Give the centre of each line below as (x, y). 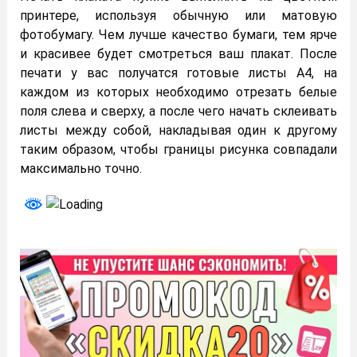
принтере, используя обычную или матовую (178, 15)
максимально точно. (81, 168)
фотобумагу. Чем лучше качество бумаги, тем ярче (178, 34)
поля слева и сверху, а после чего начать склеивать (178, 111)
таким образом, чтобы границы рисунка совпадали (178, 149)
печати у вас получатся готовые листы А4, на (178, 73)
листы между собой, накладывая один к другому (178, 130)
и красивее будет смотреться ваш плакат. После (178, 53)
